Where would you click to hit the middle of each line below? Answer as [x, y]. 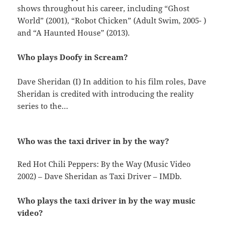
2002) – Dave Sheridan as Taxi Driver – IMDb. [100, 176]
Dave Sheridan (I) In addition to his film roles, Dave [112, 82]
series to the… [43, 106]
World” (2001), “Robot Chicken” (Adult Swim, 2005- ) [112, 21]
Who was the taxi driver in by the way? [93, 141]
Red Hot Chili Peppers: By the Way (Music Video [104, 164]
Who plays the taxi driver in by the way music [107, 201]
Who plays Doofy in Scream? [73, 57]
